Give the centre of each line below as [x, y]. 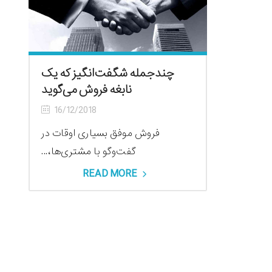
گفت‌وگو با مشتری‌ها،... [89, 152]
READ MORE [110, 174]
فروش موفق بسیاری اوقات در [101, 134]
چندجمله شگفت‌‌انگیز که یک [108, 74]
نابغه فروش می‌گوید [87, 90]
